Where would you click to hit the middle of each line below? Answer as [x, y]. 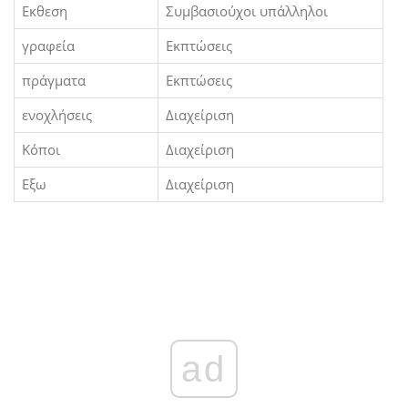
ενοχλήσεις [57, 115]
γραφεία [48, 46]
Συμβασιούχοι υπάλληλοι [247, 11]
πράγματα [54, 81]
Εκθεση [45, 11]
